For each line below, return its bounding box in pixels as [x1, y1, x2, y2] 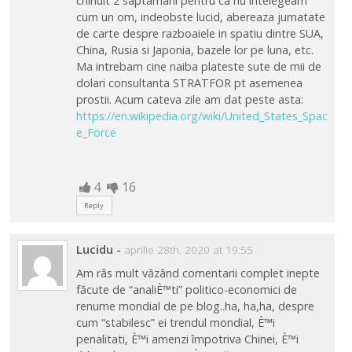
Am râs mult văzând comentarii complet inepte [75, 265, 320, 280]
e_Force [75, 124, 116, 140]
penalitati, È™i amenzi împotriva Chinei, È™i [75, 331, 299, 346]
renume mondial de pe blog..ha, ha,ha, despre [75, 298, 314, 313]
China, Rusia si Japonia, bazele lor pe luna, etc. [75, 42, 313, 57]
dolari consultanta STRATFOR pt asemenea [75, 75, 302, 90]
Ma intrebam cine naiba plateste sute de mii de [75, 58, 321, 74]
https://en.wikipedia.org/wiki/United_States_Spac [75, 108, 328, 123]
